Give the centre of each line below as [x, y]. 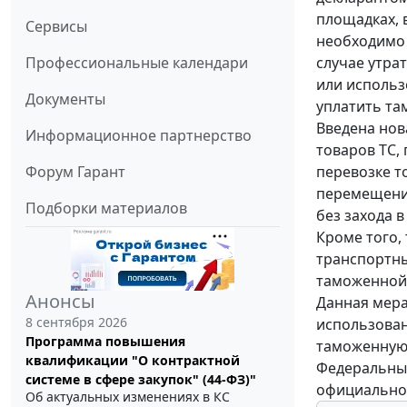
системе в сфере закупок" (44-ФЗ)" [141, 379]
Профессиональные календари [137, 62]
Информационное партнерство [139, 135]
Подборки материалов [106, 208]
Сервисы [56, 26]
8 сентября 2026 [76, 322]
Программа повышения [105, 341]
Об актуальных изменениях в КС [128, 396]
